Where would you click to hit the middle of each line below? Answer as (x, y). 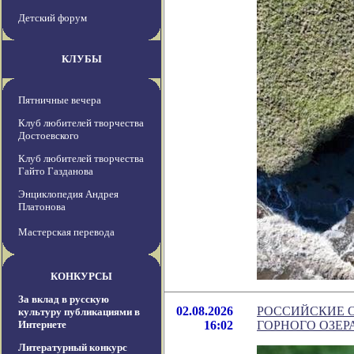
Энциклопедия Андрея (68, 194)
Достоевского (49, 136)
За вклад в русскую (64, 299)
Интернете (42, 325)
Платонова (42, 207)
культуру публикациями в (79, 312)
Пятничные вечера (60, 100)
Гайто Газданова (56, 171)
